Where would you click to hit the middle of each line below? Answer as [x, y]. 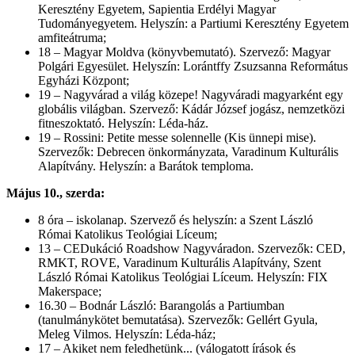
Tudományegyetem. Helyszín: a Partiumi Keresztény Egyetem [193, 23]
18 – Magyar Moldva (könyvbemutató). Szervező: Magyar [184, 52]
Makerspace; [71, 291]
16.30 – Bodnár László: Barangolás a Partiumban [161, 305]
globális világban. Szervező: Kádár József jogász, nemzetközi [191, 109]
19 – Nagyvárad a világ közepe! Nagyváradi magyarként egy [191, 94]
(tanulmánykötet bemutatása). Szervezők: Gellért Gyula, [178, 319]
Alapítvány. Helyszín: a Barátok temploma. [146, 166]
